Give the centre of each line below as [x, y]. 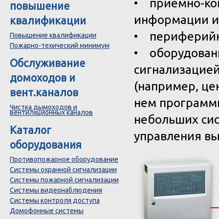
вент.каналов [44, 92]
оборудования [46, 145]
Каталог [31, 130]
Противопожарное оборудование [64, 159]
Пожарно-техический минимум [60, 45]
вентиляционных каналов [51, 112]
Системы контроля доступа [55, 200]
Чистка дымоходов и [44, 107]
